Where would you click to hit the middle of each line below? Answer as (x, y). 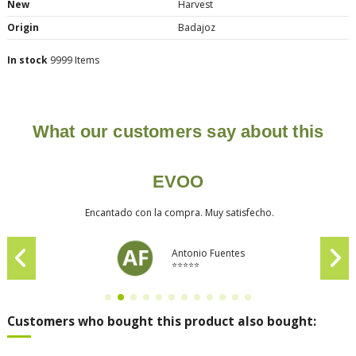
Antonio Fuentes (208, 253)
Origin (23, 27)
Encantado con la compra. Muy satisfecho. (178, 213)
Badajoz (197, 27)
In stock (27, 60)
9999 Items (75, 60)
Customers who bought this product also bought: (162, 322)
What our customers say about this (178, 132)
